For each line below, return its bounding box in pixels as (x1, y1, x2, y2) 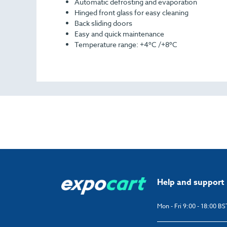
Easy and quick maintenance (74, 29, 164, 39)
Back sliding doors (74, 18, 132, 28)
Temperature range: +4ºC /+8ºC (74, 40, 177, 50)
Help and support (157, 176, 224, 189)
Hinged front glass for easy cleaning (74, 8, 188, 18)
